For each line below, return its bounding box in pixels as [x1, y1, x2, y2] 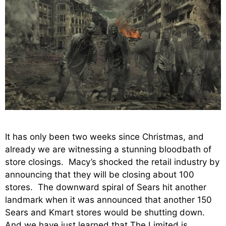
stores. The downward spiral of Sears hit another [5, 182, 206, 192]
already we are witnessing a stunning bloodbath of [5, 144, 211, 154]
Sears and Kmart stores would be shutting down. [5, 207, 207, 217]
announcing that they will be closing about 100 [5, 169, 194, 180]
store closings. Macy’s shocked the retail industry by [5, 156, 219, 167]
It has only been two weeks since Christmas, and [5, 131, 204, 142]
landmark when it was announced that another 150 [5, 194, 212, 205]
